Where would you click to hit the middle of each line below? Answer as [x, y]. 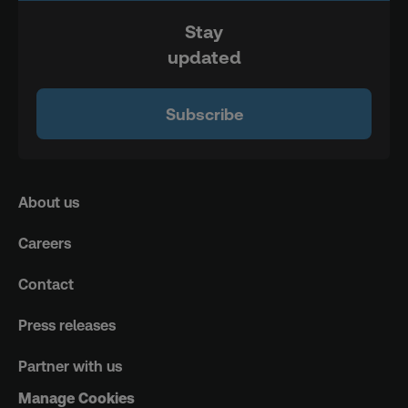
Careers [45, 244]
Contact [46, 285]
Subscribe [204, 114]
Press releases [67, 326]
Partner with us [70, 367]
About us [49, 203]
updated [204, 58]
